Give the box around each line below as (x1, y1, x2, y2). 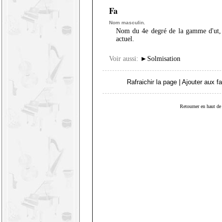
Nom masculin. (109, 20, 145, 25)
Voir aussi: (109, 55, 138, 62)
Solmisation (147, 55, 180, 62)
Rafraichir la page (127, 78, 177, 86)
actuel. (115, 35, 134, 43)
